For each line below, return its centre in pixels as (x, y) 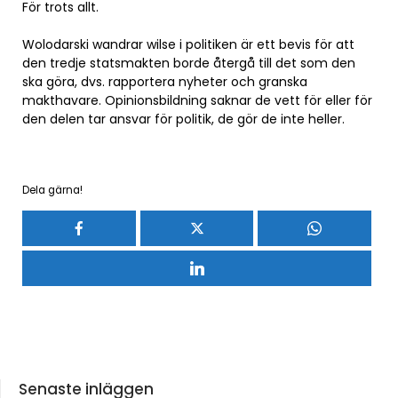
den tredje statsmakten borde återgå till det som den (189, 63)
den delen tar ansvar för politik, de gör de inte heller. (183, 119)
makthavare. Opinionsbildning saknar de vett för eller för (197, 100)
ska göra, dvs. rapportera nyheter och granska (165, 82)
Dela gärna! (52, 191)
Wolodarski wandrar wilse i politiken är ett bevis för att (188, 44)
